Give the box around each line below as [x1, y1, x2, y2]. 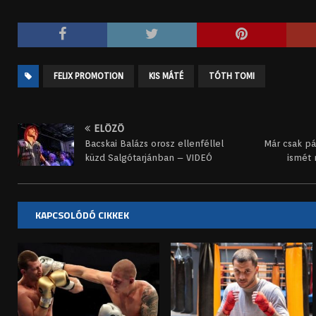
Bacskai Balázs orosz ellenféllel [85, 138, 224, 150]
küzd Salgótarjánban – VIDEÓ [85, 152, 212, 164]
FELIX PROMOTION [54, 71, 123, 82]
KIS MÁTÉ [149, 71, 183, 82]
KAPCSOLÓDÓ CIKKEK [35, 207, 129, 223]
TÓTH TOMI [209, 71, 255, 82]
